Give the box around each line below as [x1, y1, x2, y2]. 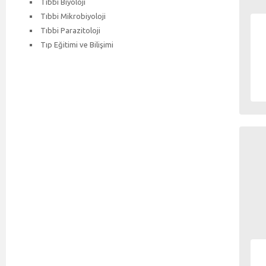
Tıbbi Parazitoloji [40, 26, 100, 34]
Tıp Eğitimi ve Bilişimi [40, 40, 113, 49]
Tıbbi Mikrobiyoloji [40, 11, 106, 20]
